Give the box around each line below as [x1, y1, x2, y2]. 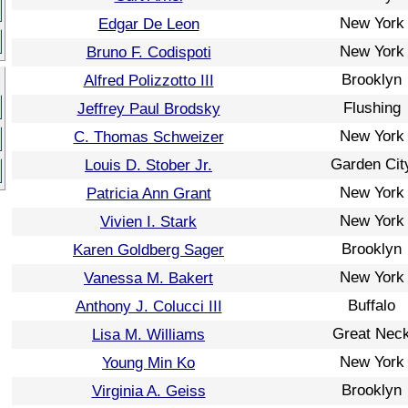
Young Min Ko [102, 353, 195, 372]
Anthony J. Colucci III [75, 297, 222, 315]
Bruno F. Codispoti [86, 43, 211, 61]
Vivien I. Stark [100, 212, 197, 230]
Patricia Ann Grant [86, 184, 211, 202]
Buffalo [348, 296, 395, 314]
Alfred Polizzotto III [83, 71, 214, 89]
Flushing [342, 98, 401, 117]
